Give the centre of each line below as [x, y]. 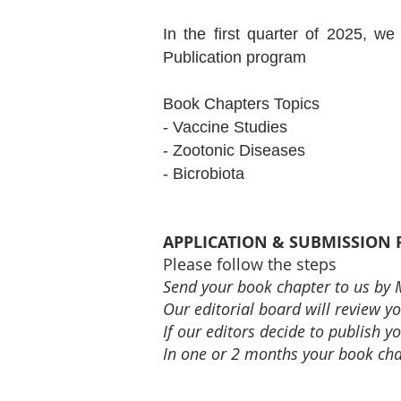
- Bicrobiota [204, 174]
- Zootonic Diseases [234, 150]
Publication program [237, 57]
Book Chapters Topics [241, 104]
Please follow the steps [250, 264]
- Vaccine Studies [225, 127]
